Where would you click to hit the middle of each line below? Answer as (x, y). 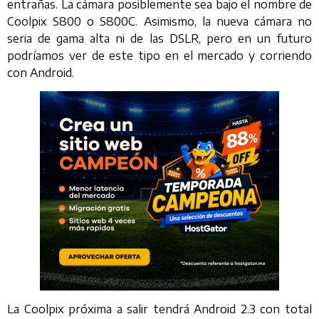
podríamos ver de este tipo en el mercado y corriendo (159, 55)
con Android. (41, 72)
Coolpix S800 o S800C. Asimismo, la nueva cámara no (159, 21)
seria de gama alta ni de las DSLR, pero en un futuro (159, 38)
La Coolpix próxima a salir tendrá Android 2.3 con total (159, 309)
